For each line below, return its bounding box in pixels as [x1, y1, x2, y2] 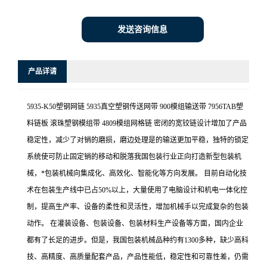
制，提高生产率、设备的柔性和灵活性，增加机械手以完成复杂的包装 [27, 203, 249, 211]
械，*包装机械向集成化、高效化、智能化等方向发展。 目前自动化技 [27, 169, 247, 178]
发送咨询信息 [117, 25, 167, 34]
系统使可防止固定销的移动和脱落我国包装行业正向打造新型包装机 [27, 153, 241, 161]
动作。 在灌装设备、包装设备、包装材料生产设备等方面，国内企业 [27, 219, 243, 228]
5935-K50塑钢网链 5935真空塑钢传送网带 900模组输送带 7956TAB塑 [27, 103, 243, 111]
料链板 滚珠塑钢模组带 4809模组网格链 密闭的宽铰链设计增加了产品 [27, 119, 247, 128]
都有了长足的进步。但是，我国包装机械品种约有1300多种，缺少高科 [27, 236, 249, 244]
